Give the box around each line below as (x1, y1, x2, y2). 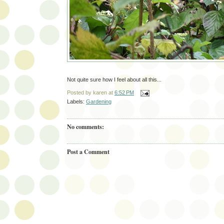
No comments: (67, 122, 104, 131)
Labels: (67, 98, 86, 105)
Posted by (67, 89, 93, 96)
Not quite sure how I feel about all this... (67, 76, 161, 83)
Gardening (86, 98, 111, 105)
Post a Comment (67, 146, 109, 156)
